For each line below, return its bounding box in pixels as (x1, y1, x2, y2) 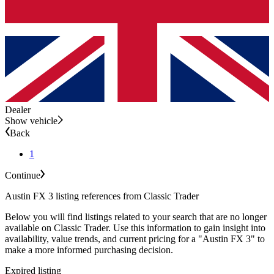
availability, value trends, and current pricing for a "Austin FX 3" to (5, 233, 265, 244)
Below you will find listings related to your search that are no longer (5, 211, 267, 222)
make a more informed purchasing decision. (5, 244, 173, 255)
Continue (5, 169, 40, 180)
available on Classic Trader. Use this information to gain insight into (5, 222, 265, 233)
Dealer (5, 104, 31, 115)
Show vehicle (5, 115, 57, 126)
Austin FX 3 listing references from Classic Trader (5, 190, 199, 201)
